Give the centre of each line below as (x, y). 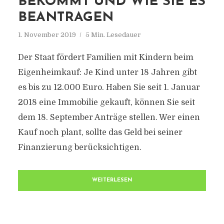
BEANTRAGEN (65, 18)
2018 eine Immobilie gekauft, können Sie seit (106, 102)
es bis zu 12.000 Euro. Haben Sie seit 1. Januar (109, 87)
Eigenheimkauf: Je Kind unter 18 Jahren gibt (107, 72)
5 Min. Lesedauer (113, 35)
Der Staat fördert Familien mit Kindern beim (105, 57)
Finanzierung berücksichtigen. (79, 147)
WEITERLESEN (112, 180)
